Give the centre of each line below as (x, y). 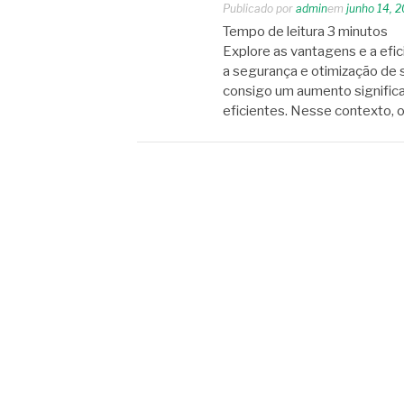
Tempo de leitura (274, 32)
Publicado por (259, 9)
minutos (363, 32)
